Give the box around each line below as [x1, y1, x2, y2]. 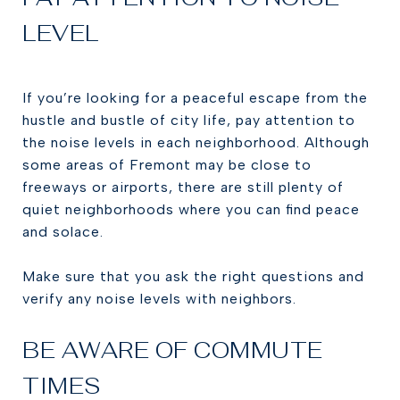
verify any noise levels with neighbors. [22, 290, 296, 307]
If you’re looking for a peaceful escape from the [22, 89, 368, 106]
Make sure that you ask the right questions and [22, 268, 364, 285]
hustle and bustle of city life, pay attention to [22, 112, 355, 129]
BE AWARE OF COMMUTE [22, 336, 323, 364]
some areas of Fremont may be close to [22, 156, 312, 173]
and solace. [22, 223, 104, 240]
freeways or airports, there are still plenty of [22, 179, 344, 196]
